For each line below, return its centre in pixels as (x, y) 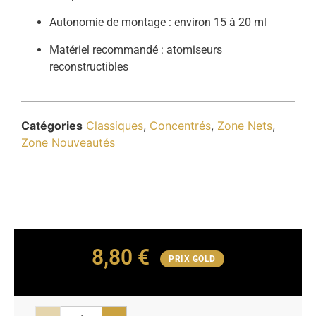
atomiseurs (194, 49)
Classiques (115, 125)
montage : (148, 23)
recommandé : (129, 49)
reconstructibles (89, 66)
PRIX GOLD (192, 259)
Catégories (52, 125)
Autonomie (78, 23)
